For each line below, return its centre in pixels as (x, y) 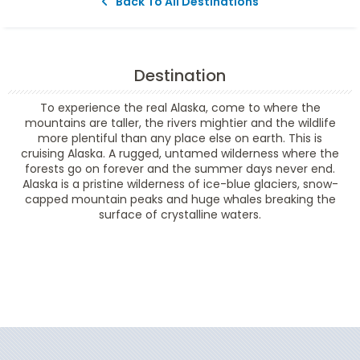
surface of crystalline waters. (180, 214)
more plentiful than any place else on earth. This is (180, 138)
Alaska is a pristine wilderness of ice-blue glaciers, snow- (180, 184)
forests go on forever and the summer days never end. (180, 168)
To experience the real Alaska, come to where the (180, 107)
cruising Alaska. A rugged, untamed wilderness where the (180, 153)
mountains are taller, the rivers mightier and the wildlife (180, 123)
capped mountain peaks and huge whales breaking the (180, 199)
